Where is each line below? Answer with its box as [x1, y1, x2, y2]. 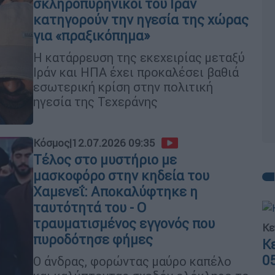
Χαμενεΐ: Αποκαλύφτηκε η [33, 184, 198, 200]
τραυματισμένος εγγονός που [33, 215, 215, 232]
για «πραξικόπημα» [33, 27, 150, 44]
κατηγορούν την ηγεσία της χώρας [33, 11, 249, 28]
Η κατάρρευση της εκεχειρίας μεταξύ [33, 49, 245, 65]
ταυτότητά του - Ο [33, 199, 146, 216]
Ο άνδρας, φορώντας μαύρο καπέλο [33, 254, 231, 269]
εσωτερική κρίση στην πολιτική [33, 79, 213, 95]
